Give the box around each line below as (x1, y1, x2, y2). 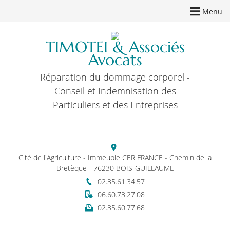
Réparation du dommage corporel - (40, 70, 190, 83)
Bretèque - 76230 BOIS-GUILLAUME (56, 163, 174, 173)
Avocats (88, 50, 142, 69)
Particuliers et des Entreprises (52, 98, 178, 111)
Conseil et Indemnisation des (54, 84, 176, 97)
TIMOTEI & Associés (45, 37, 185, 56)
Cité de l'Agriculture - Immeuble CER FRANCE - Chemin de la (18, 152, 212, 162)
